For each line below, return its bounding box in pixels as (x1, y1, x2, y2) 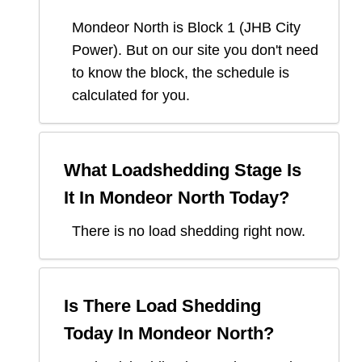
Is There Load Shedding (64, 296, 261, 317)
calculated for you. (72, 87, 190, 104)
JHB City (244, 19, 301, 36)
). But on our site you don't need (113, 42, 318, 59)
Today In (64, 323, 138, 344)
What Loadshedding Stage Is (64, 160, 301, 181)
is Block (169, 19, 227, 36)
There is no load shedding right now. (72, 223, 305, 240)
